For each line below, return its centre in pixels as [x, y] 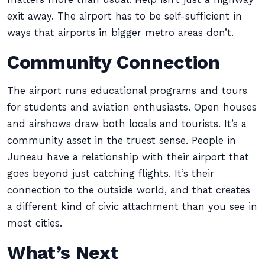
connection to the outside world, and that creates [129, 190]
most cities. [35, 223]
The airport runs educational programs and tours [127, 91]
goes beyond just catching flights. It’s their [111, 174]
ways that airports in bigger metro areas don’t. [120, 33]
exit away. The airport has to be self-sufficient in [125, 16]
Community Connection [114, 62]
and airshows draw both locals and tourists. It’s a [127, 124]
